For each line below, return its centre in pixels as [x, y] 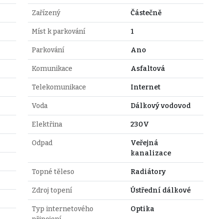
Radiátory [148, 172]
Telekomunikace [59, 87]
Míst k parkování [58, 31]
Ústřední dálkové [160, 190]
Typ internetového [62, 209]
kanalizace [151, 153]
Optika [142, 209]
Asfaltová [148, 68]
